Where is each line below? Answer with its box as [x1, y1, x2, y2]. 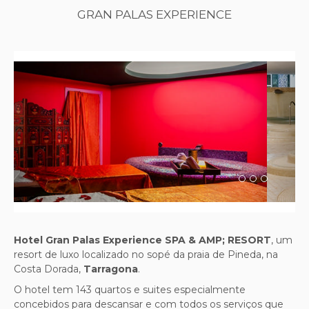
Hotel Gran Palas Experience [14, 233, 165, 246]
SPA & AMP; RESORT [165, 233, 271, 246]
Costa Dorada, [14, 262, 83, 275]
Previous [34, 130, 88, 150]
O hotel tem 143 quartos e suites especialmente [14, 283, 246, 296]
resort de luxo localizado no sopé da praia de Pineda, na [14, 248, 278, 261]
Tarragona [83, 262, 138, 275]
